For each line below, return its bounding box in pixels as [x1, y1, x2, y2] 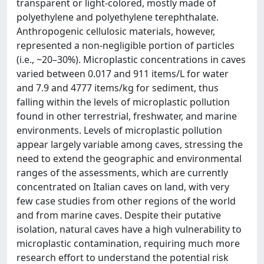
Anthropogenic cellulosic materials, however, [16, 24, 215, 38]
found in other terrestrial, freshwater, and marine [16, 109, 237, 123]
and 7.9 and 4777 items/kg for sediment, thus [16, 81, 219, 94]
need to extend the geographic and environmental [16, 151, 242, 165]
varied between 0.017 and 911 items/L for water [16, 67, 229, 80]
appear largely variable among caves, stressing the [16, 137, 243, 151]
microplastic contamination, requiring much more [16, 236, 240, 250]
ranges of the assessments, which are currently [16, 166, 228, 179]
